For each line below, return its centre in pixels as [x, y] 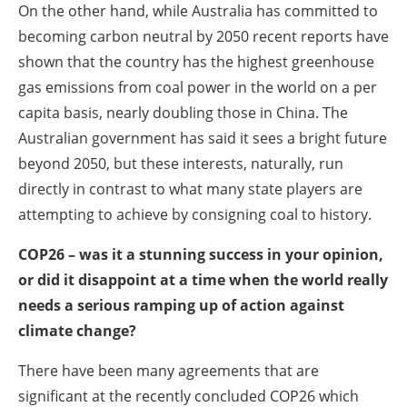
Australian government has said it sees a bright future [203, 138]
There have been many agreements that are [169, 370]
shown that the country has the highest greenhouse [196, 61]
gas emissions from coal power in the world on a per [198, 87]
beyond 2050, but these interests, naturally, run [181, 163]
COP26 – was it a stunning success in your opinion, [201, 254]
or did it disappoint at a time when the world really [203, 279]
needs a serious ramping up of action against [181, 305]
